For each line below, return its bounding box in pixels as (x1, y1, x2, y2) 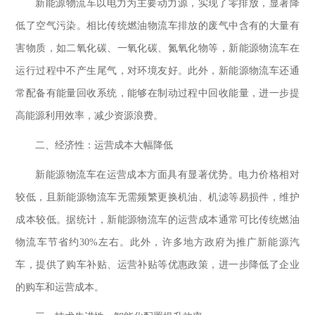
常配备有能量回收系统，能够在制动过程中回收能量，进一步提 (15, 88, 300, 99)
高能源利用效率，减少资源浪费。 (15, 110, 164, 122)
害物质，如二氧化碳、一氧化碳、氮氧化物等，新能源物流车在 (15, 43, 300, 54)
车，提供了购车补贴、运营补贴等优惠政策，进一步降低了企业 (15, 259, 300, 271)
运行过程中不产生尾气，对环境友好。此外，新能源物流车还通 (15, 65, 300, 77)
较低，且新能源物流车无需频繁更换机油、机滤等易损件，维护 (15, 192, 300, 203)
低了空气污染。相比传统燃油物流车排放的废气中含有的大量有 (15, 20, 300, 32)
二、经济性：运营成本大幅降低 (35, 140, 174, 151)
